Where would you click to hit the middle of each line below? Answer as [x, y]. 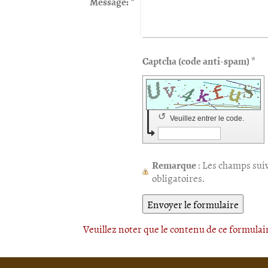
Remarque [174, 165]
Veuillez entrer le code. [208, 119]
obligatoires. [178, 178]
